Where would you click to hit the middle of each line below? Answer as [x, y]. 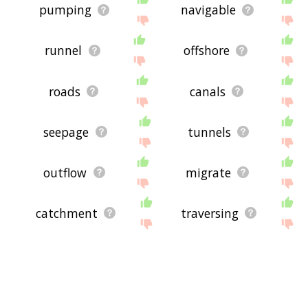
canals [208, 91]
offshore [206, 51]
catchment [67, 213]
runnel [64, 51]
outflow [65, 172]
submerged [66, 294]
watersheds [75, 253]
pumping [65, 10]
